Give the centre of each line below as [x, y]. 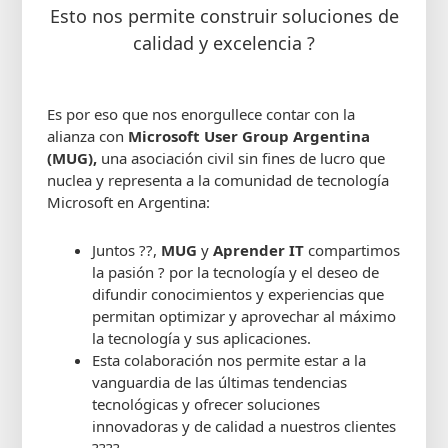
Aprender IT [259, 250]
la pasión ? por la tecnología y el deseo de [236, 272]
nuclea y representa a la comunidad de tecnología [218, 180]
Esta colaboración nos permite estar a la [229, 360]
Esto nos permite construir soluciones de [224, 15]
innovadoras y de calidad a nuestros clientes [244, 426]
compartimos [352, 250]
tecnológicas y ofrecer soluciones [206, 404]
